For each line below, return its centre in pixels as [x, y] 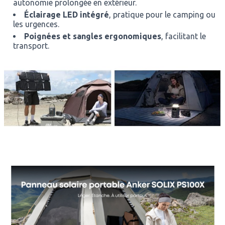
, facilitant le [183, 36]
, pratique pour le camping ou [162, 15]
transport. [31, 46]
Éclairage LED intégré [66, 15]
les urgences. [36, 24]
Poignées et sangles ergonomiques [92, 36]
